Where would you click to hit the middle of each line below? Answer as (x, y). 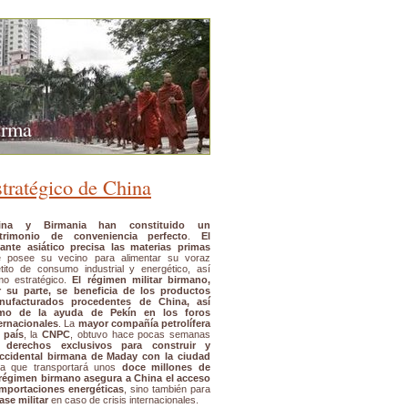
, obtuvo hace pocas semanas (141, 335)
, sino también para (167, 389)
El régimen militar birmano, (142, 280)
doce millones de (166, 367)
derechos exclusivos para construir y (109, 346)
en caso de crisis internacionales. (123, 400)
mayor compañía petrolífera (144, 324)
